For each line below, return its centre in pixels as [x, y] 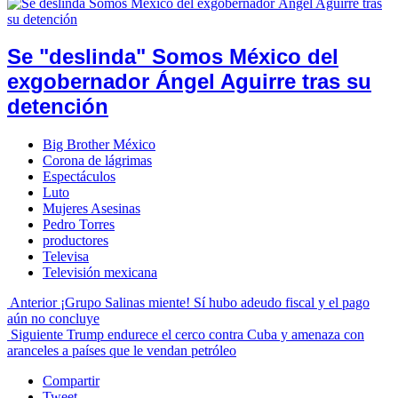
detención [58, 107]
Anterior [33, 303]
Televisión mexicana [100, 273]
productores [76, 241]
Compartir [71, 381]
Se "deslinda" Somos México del [173, 57]
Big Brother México [99, 145]
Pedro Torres [79, 225]
